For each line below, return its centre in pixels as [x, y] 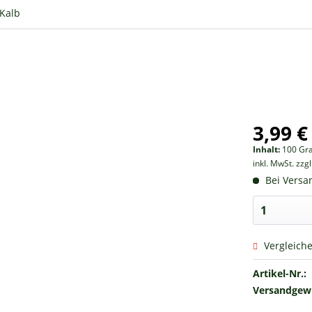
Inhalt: [268, 149]
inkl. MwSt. [275, 163]
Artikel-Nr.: [280, 273]
